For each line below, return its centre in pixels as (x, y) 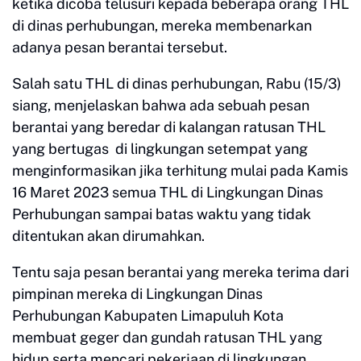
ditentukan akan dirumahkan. (108, 236)
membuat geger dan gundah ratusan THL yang (167, 337)
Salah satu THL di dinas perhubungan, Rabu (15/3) (177, 83)
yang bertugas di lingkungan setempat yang (160, 149)
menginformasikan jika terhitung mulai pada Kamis (180, 170)
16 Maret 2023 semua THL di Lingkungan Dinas (168, 192)
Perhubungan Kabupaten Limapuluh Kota (148, 315)
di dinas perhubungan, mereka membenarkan (162, 25)
